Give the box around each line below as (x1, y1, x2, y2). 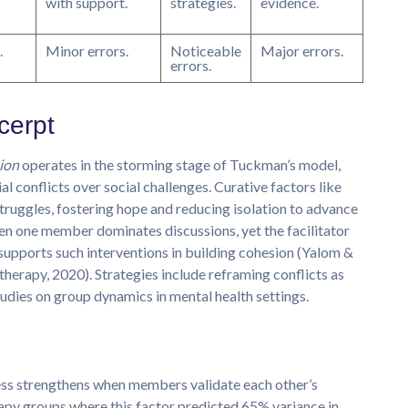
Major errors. (260, 41, 343, 59)
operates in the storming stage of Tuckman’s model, (19, 155, 341, 173)
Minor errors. (46, 41, 128, 59)
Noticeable (170, 41, 241, 59)
